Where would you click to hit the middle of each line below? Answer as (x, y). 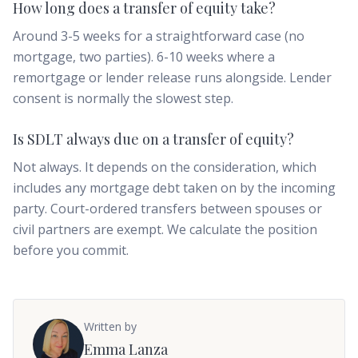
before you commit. (71, 250)
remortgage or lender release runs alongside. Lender (172, 78)
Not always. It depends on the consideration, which (165, 167)
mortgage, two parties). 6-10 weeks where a (144, 57)
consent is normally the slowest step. (123, 98)
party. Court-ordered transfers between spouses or (167, 209)
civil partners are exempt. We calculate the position (165, 229)
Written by (110, 326)
